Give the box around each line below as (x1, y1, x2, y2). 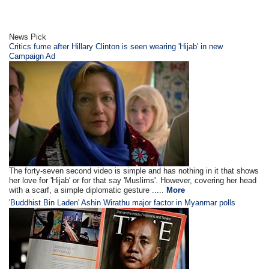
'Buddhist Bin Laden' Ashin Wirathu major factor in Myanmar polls (9, 198, 236, 207)
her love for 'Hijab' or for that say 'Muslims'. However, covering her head (9, 176, 257, 185)
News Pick (9, 32, 47, 41)
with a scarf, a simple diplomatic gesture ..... (9, 186, 167, 195)
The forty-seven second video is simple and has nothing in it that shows (9, 166, 259, 175)
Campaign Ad (9, 52, 56, 61)
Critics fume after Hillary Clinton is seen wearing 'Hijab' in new (9, 42, 223, 51)
